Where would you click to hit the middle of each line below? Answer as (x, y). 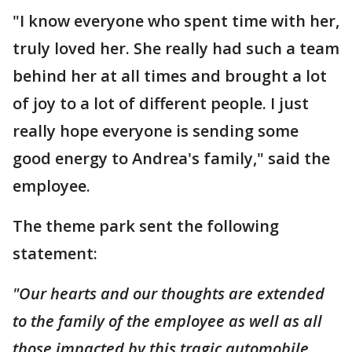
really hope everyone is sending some (156, 131)
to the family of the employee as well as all (167, 321)
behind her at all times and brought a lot (170, 76)
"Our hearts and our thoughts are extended (169, 293)
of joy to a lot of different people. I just (161, 103)
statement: (55, 253)
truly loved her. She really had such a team (176, 48)
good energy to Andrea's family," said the (171, 158)
